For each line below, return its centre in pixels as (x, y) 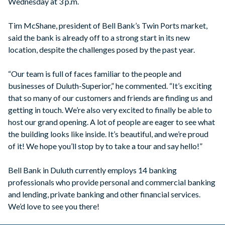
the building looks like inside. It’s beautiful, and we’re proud (108, 134)
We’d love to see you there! (54, 206)
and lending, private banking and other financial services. (104, 194)
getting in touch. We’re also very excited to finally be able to (110, 110)
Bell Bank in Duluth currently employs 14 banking (92, 170)
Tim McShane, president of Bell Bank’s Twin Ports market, (108, 26)
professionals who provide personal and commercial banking (112, 182)
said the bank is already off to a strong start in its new (99, 38)
